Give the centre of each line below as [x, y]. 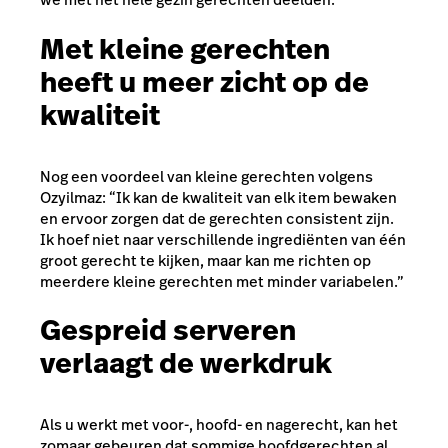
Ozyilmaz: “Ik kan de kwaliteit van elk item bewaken [218, 197]
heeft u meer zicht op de [204, 82]
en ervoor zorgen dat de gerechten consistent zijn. [217, 218]
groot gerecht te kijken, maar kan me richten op [205, 260]
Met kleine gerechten [185, 49]
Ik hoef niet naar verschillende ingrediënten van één [223, 239]
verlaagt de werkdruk [186, 364]
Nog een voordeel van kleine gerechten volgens [206, 176]
